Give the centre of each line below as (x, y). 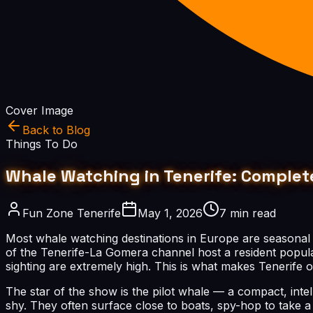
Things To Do (42, 144)
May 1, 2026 (170, 213)
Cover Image (39, 110)
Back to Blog (56, 130)
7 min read (248, 213)
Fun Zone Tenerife (72, 213)
